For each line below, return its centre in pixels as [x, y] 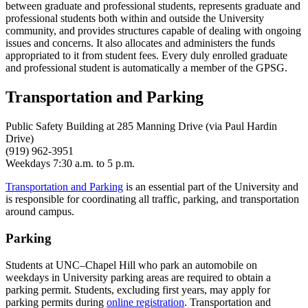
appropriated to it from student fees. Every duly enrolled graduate [146, 56]
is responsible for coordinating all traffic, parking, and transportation [152, 199]
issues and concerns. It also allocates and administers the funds [140, 43]
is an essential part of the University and [211, 187]
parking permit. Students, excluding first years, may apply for [138, 289]
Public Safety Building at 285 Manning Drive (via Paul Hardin [141, 126]
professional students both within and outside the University [135, 19]
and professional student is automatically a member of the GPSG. [146, 68]
